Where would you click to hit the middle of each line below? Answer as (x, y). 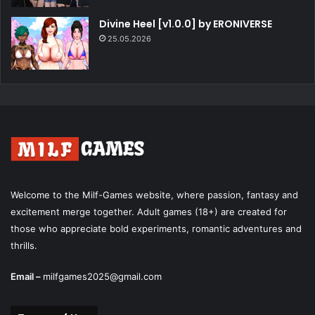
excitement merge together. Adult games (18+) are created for (149, 212)
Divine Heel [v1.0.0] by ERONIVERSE (186, 24)
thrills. (24, 246)
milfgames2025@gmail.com (102, 277)
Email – (27, 277)
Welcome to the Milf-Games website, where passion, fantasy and (154, 195)
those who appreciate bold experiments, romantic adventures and (156, 229)
